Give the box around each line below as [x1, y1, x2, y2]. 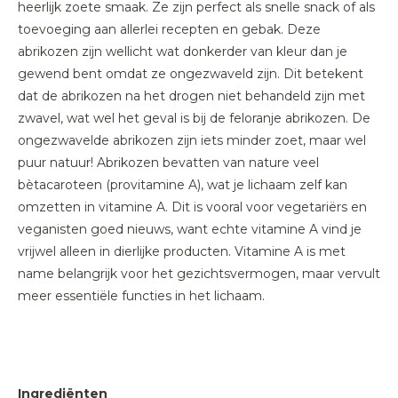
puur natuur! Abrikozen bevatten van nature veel [18, 155, 319, 171]
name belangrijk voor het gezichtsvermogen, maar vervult [18, 266, 380, 282]
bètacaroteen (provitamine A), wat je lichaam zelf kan [18, 177, 347, 193]
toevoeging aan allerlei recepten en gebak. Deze [18, 21, 321, 37]
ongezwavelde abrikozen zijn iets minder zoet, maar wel [18, 132, 366, 148]
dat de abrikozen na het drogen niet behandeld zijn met [18, 88, 365, 104]
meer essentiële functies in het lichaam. [18, 288, 265, 304]
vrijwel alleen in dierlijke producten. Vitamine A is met [18, 243, 346, 259]
